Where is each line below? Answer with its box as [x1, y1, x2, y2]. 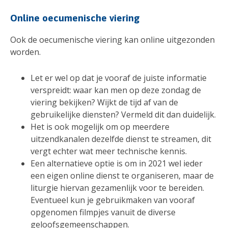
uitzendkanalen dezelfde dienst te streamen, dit [31, 133, 211, 145]
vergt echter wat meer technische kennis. [31, 145, 187, 157]
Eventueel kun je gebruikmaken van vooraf [31, 194, 195, 206]
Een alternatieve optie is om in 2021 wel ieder [31, 157, 203, 169]
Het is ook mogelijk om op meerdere [31, 121, 169, 132]
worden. [10, 46, 41, 58]
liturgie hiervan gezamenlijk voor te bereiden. [31, 182, 204, 193]
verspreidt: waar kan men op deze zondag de [31, 84, 201, 96]
